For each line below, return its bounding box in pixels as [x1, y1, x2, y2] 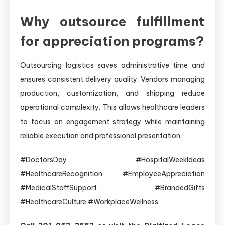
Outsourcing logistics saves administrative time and [20, 60, 205, 70]
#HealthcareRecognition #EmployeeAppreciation [20, 169, 205, 178]
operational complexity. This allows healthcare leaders [20, 102, 205, 112]
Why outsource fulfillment [20, 13, 205, 30]
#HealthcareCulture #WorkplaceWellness [20, 197, 158, 206]
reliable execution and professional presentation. [20, 131, 182, 140]
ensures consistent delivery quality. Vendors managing [20, 74, 205, 84]
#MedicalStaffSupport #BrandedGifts [20, 183, 205, 192]
